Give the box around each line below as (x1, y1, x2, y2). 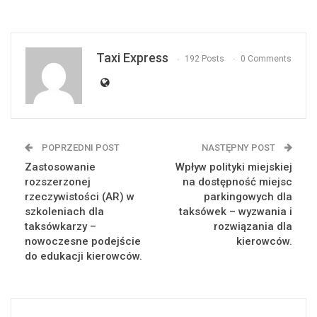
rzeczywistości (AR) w (25, 190, 134, 203)
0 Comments (241, 54, 292, 64)
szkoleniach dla (25, 205, 104, 218)
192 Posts (185, 54, 224, 64)
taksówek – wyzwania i (179, 205, 292, 218)
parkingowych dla (204, 190, 292, 203)
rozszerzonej (25, 175, 91, 188)
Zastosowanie (25, 161, 96, 173)
